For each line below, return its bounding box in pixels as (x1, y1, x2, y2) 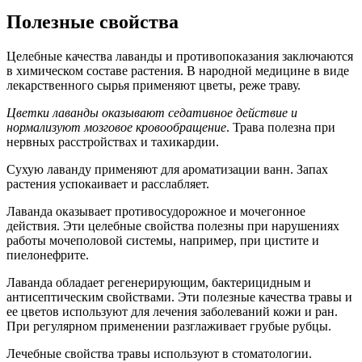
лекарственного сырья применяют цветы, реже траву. (6, 78, 301, 93)
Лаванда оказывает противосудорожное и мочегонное (6, 204, 305, 219)
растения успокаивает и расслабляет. (6, 177, 209, 192)
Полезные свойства (6, 11, 179, 33)
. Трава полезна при (226, 120, 335, 135)
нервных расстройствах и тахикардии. (6, 135, 219, 149)
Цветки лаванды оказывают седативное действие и (6, 106, 297, 120)
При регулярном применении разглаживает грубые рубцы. (6, 319, 331, 334)
